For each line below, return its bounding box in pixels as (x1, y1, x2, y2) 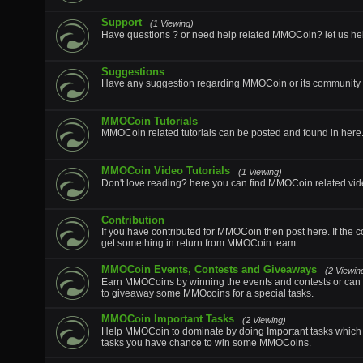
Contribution (101, 214, 164, 226)
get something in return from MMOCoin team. (101, 237, 298, 249)
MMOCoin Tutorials (101, 115, 198, 127)
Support (101, 16, 142, 28)
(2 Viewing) (242, 315, 286, 325)
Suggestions (101, 66, 164, 78)
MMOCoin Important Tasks (101, 313, 234, 325)
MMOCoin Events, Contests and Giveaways (101, 263, 317, 275)
